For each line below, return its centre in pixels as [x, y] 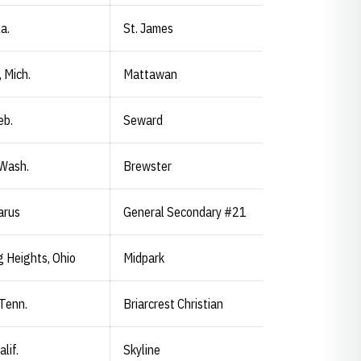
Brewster [147, 166]
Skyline [142, 350]
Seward [143, 120]
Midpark [144, 258]
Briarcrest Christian [173, 304]
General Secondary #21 [185, 212]
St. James [148, 28]
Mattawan [150, 74]
